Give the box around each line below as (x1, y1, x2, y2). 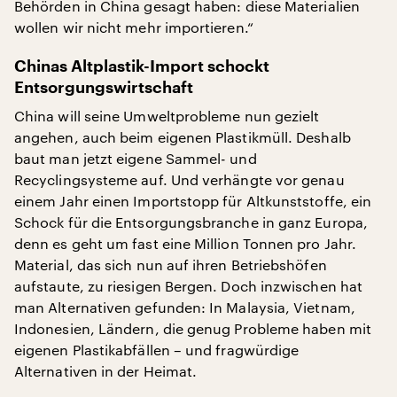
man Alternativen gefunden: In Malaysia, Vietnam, (14, 298, 355, 315)
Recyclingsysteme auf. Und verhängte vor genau (14, 170, 345, 188)
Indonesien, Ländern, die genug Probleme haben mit (14, 319, 371, 337)
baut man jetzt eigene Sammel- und (14, 149, 257, 167)
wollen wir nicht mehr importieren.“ (14, 18, 253, 35)
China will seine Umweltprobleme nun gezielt (14, 106, 320, 124)
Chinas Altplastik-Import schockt (14, 58, 269, 74)
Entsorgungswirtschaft (14, 79, 193, 96)
